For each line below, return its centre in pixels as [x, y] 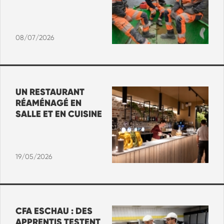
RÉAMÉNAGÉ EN [48, 103]
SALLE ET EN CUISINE [59, 114]
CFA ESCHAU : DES [54, 211]
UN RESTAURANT [50, 92]
